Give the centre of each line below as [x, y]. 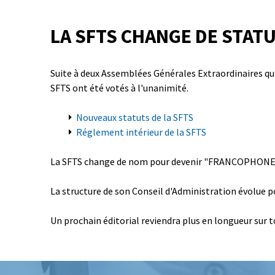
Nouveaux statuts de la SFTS [135, 117]
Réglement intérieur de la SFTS [141, 132]
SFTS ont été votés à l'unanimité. [119, 88]
